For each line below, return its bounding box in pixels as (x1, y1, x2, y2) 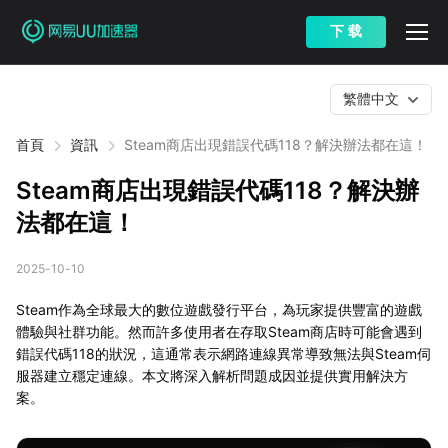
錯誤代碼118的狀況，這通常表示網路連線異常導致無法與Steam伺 (16, 345, 431, 362)
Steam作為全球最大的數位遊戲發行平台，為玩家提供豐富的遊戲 (16, 301, 422, 318)
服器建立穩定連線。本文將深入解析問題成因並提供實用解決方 (16, 367, 408, 384)
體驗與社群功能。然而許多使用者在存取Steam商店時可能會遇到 (16, 323, 422, 340)
